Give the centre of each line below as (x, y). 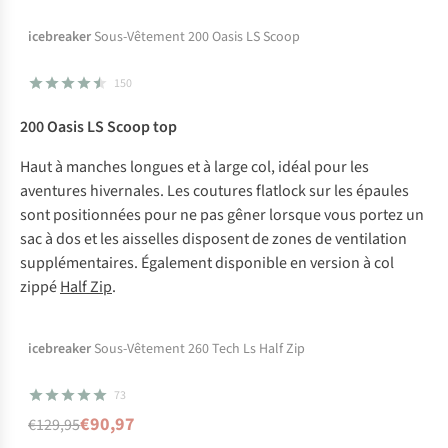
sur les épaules (357, 191)
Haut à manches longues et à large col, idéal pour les (194, 167)
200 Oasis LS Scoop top (98, 127)
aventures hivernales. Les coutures (138, 191)
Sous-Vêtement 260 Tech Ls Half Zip (199, 349)
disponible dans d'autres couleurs (224, 64)
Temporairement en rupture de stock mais (223, 36)
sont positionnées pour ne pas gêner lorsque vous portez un (222, 215)
